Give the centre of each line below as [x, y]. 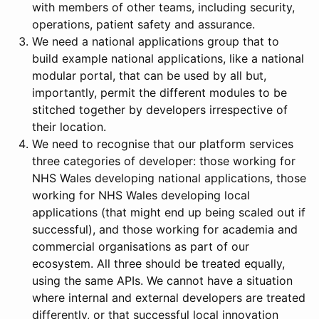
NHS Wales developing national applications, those [169, 178]
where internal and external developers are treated [169, 298]
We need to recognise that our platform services [163, 144]
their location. [69, 127]
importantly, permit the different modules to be [159, 93]
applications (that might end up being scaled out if [169, 212]
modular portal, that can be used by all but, [149, 75]
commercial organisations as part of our [141, 246]
